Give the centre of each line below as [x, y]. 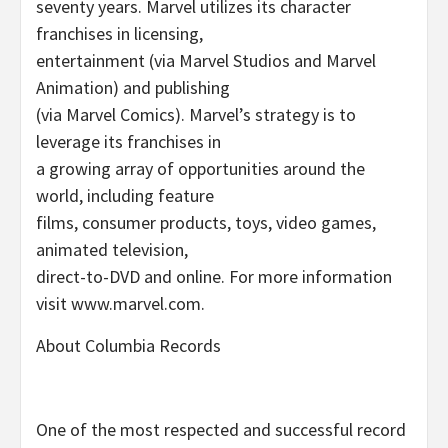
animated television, [112, 249]
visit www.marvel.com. [120, 303]
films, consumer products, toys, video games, [206, 222]
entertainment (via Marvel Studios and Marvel [206, 60]
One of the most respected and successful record [221, 429]
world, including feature [125, 195]
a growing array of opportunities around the [200, 168]
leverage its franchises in [128, 141]
